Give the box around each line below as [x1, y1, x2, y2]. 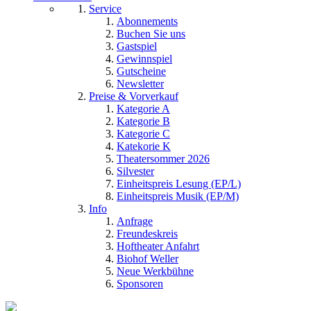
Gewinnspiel [117, 53, 172, 65]
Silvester [117, 165, 154, 177]
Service [89, 3, 121, 15]
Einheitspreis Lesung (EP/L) [117, 178, 241, 190]
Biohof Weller [117, 253, 178, 264]
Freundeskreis [117, 228, 178, 239]
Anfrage [117, 215, 153, 227]
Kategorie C [117, 128, 170, 140]
